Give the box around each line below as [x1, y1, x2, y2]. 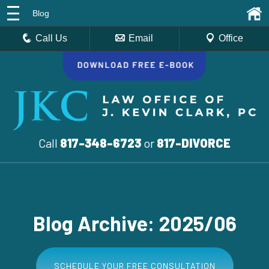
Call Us [35, 33, 68, 43]
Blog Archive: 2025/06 [32, 210, 237, 235]
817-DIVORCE [157, 135, 231, 150]
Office [218, 33, 243, 43]
